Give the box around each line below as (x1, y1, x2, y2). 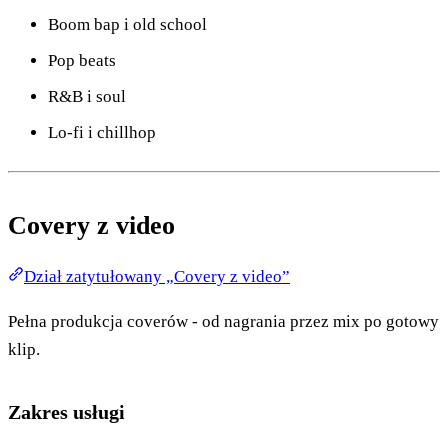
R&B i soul (48, 86, 126, 106)
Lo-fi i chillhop (48, 122, 156, 142)
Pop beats (48, 50, 116, 70)
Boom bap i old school (48, 14, 207, 34)
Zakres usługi (8, 400, 125, 423)
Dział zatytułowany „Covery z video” (24, 266, 290, 286)
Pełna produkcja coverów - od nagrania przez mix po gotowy (8, 311, 439, 331)
